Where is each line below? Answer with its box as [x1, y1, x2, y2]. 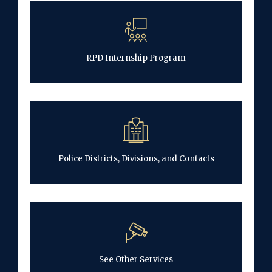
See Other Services [99, 254, 173, 265]
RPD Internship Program [86, 52, 186, 63]
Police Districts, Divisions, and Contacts [58, 153, 214, 164]
